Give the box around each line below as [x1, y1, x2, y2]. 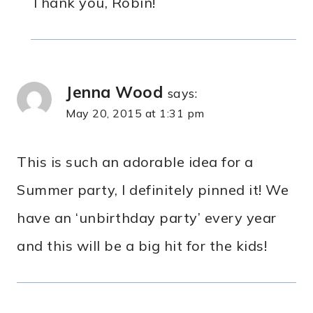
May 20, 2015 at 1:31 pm [66, 106, 205, 121]
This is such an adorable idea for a [17, 153, 254, 171]
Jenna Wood [66, 82, 163, 103]
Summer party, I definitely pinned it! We [17, 181, 289, 199]
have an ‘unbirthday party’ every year [17, 209, 277, 227]
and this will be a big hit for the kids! [17, 237, 267, 255]
